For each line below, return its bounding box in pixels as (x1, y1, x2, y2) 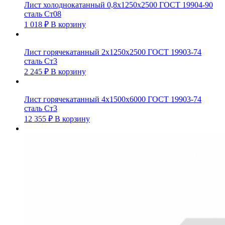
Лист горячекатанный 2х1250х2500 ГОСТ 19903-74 (24, 47, 201, 56)
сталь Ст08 (24, 9, 61, 18)
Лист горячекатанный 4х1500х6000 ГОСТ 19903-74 (24, 94, 201, 103)
